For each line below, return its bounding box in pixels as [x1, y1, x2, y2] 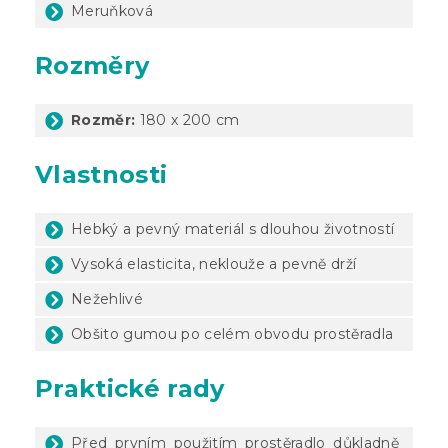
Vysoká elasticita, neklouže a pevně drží [71, 254, 357, 273]
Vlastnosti [35, 159, 168, 189]
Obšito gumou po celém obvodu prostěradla [71, 324, 394, 343]
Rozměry [35, 50, 150, 80]
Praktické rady [35, 373, 225, 403]
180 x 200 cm [135, 110, 240, 129]
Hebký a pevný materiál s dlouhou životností [71, 219, 395, 238]
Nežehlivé [71, 289, 143, 308]
